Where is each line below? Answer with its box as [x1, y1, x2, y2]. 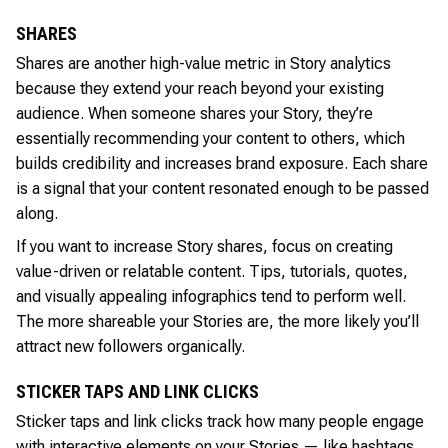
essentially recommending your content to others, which [16, 128, 405, 148]
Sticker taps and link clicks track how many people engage [16, 411, 424, 431]
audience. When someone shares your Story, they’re [16, 103, 373, 123]
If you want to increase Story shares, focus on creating [16, 236, 393, 256]
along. [16, 203, 58, 223]
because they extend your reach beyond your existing [16, 78, 384, 98]
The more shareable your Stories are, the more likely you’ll [16, 311, 419, 331]
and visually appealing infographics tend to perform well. [16, 286, 406, 306]
